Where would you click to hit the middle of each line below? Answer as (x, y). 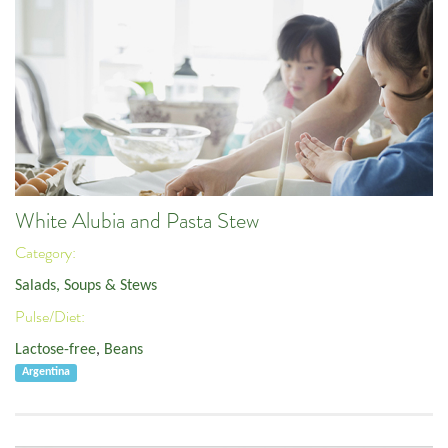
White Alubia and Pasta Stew (137, 220)
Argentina (46, 372)
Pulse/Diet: (51, 317)
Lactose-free (55, 349)
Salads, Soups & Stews (86, 285)
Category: (47, 253)
